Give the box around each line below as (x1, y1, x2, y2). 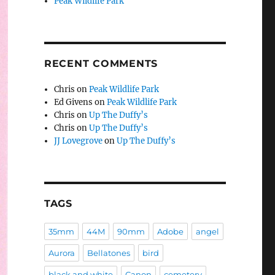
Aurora (48, 248, 75, 258)
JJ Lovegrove (54, 136, 103, 147)
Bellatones (87, 248, 130, 258)
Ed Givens (54, 97, 93, 108)
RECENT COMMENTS (44, 58, 158, 70)
